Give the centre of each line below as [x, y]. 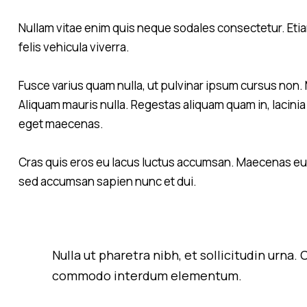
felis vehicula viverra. [74, 47]
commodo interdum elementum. [147, 275]
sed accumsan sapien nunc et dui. [108, 182]
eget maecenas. [61, 124]
